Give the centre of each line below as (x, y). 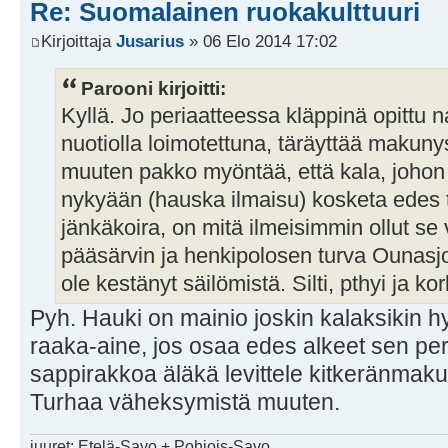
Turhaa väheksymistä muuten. (185, 402)
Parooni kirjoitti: (153, 88)
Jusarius (150, 41)
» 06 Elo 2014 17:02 (260, 41)
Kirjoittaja (78, 41)
